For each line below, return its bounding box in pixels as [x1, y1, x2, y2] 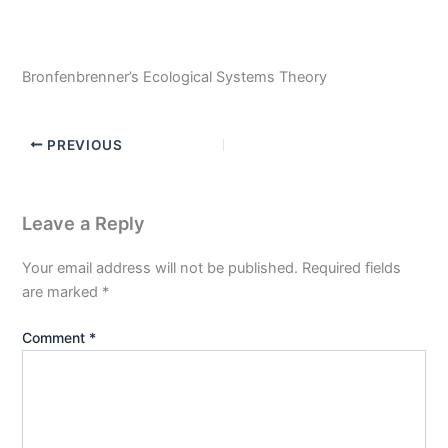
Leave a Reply [22, 211, 146, 234]
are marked [22, 282, 103, 301]
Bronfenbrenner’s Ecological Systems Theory [22, 67, 328, 86]
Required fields [302, 258, 402, 277]
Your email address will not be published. [22, 258, 299, 277]
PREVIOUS [43, 136, 123, 153]
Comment [22, 328, 90, 346]
